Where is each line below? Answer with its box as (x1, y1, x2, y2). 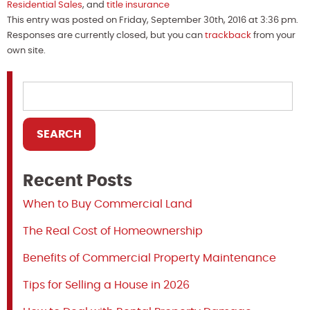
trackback (205, 30, 251, 40)
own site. (7, 46, 46, 55)
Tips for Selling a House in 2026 (23, 279, 190, 291)
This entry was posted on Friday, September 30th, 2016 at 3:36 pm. (7, 15, 298, 25)
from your (251, 30, 295, 40)
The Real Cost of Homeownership (23, 225, 203, 237)
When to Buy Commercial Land (23, 198, 192, 210)
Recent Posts (23, 172, 132, 190)
